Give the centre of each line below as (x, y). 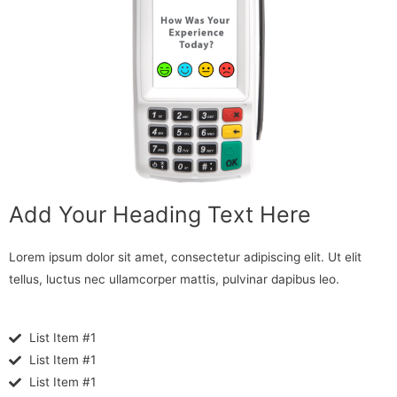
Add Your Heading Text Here (160, 214)
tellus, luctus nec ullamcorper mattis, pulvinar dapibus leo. (174, 279)
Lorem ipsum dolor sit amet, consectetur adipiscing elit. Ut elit (185, 257)
